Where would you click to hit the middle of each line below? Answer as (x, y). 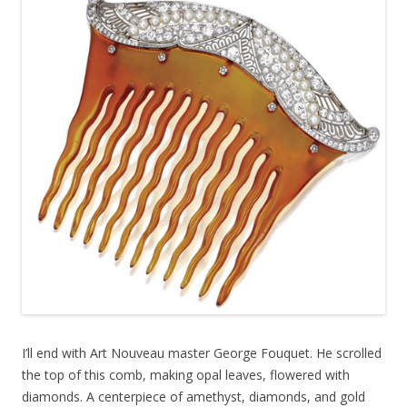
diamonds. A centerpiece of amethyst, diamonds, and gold (194, 396)
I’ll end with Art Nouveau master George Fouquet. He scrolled (202, 352)
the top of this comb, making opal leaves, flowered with (186, 374)
